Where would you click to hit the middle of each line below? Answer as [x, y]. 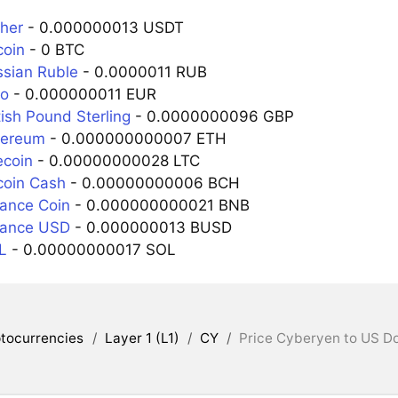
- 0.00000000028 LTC [116, 160]
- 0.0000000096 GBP [212, 116]
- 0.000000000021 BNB [159, 205]
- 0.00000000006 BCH [152, 183]
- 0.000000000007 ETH [135, 138]
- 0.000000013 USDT [103, 27]
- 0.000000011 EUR [82, 94]
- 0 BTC [54, 49]
